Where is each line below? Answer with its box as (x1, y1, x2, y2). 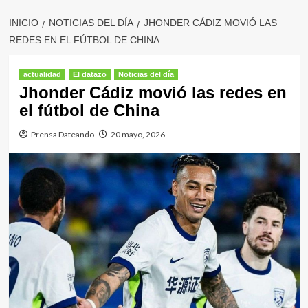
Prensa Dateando (30, 129, 94, 140)
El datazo (72, 70, 107, 78)
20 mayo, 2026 (110, 129, 165, 140)
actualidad (23, 70, 61, 78)
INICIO (8, 17, 38, 28)
